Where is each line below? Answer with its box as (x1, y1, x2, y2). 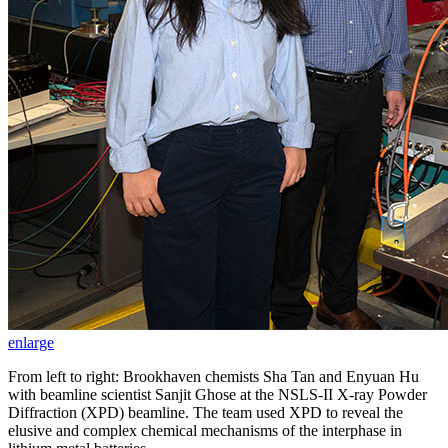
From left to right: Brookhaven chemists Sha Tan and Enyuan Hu (8, 367, 419, 385)
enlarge (8, 333, 54, 351)
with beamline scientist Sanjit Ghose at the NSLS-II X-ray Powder (8, 385, 427, 403)
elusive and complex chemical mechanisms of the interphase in (8, 421, 402, 439)
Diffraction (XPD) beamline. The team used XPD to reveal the (8, 403, 403, 421)
